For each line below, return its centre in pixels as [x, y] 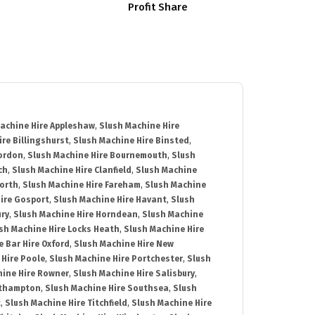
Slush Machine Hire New [124, 244]
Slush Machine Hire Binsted [131, 141]
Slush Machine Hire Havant [110, 200]
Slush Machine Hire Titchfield [66, 303]
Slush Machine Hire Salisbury [134, 274]
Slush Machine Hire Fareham [82, 185]
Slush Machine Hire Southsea [107, 289]
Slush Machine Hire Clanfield [72, 171]
